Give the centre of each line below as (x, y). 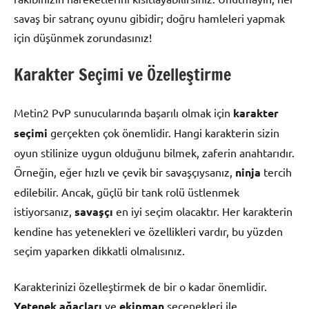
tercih (276, 171)
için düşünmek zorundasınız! (83, 37)
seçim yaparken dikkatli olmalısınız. (99, 250)
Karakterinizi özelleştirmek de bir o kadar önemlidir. (140, 286)
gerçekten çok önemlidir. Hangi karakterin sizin (163, 132)
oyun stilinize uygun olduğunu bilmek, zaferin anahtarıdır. (154, 152)
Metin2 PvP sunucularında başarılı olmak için (123, 112)
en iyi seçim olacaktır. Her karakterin (203, 211)
